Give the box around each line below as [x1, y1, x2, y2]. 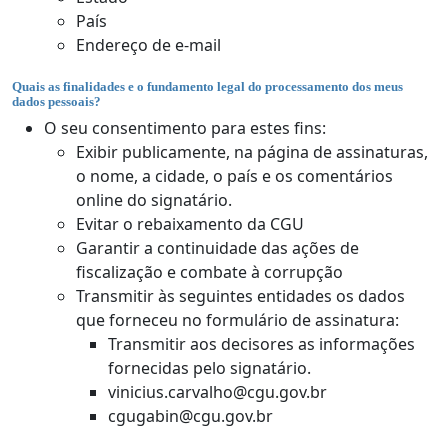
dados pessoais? [12, 94, 101, 110]
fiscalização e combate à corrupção [76, 260, 343, 283]
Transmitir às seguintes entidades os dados [76, 284, 405, 307]
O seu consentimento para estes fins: [44, 116, 326, 139]
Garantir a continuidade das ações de [76, 236, 359, 259]
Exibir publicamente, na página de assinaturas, [76, 140, 428, 163]
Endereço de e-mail [76, 34, 221, 57]
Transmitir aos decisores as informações [108, 332, 415, 355]
